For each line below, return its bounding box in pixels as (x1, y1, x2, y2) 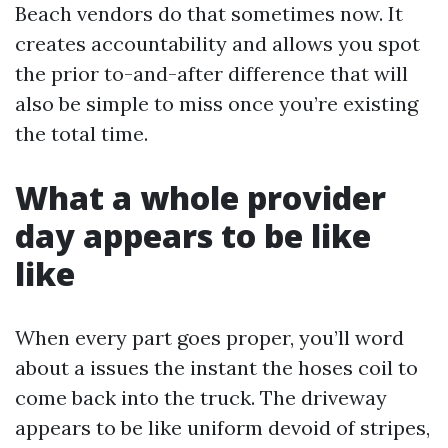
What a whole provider (15, 176, 386, 219)
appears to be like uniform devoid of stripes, (15, 415, 430, 440)
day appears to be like (15, 214, 371, 257)
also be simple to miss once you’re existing (15, 91, 418, 116)
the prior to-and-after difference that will (15, 61, 408, 86)
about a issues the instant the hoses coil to (15, 355, 418, 380)
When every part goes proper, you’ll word (15, 325, 404, 350)
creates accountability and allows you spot (15, 31, 420, 56)
